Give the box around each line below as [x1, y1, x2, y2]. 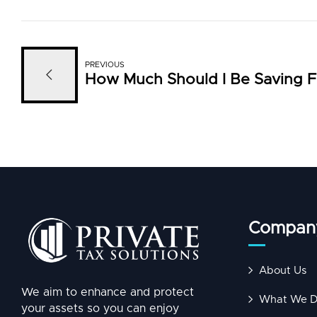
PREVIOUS [85, 61, 125, 69]
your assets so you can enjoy [21, 303, 179, 315]
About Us [259, 265, 306, 276]
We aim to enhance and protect [21, 287, 194, 299]
